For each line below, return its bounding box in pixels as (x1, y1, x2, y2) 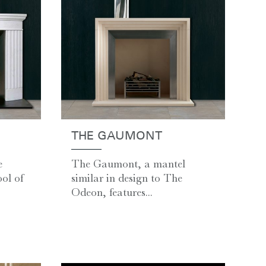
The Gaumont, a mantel (71, 157, 185, 170)
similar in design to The (71, 171, 182, 185)
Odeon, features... (71, 185, 153, 199)
